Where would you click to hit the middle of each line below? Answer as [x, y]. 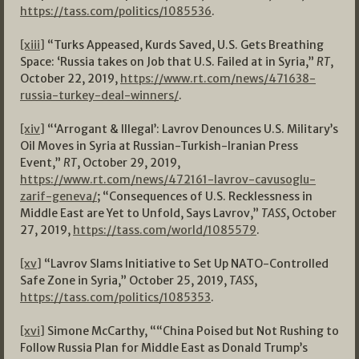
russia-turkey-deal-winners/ [99, 96]
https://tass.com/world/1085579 [165, 230]
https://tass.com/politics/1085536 [116, 12]
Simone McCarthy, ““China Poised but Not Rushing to [192, 331]
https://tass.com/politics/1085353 [115, 298]
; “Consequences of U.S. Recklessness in [205, 197]
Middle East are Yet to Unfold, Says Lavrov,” [141, 214]
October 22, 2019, [70, 79]
